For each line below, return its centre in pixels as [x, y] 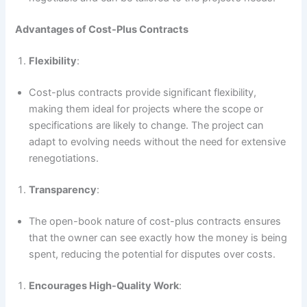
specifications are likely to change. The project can [147, 126]
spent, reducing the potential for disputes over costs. [152, 254]
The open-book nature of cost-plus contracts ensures [155, 221]
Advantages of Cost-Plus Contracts [102, 30]
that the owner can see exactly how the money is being [158, 237]
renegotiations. [64, 159]
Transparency [63, 189]
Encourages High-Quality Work [104, 285]
